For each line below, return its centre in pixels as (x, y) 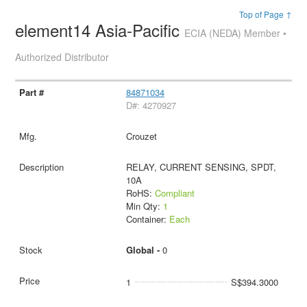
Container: (147, 219)
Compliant (174, 193)
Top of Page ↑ (265, 14)
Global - (144, 249)
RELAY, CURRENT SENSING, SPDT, (201, 167)
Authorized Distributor (62, 57)
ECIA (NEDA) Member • (236, 33)
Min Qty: (144, 206)
